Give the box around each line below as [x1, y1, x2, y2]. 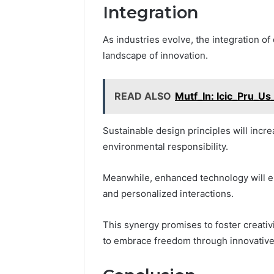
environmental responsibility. [103, 141, 228, 153]
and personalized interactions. [103, 188, 234, 200]
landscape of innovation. [103, 50, 208, 62]
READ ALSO [114, 90, 171, 103]
